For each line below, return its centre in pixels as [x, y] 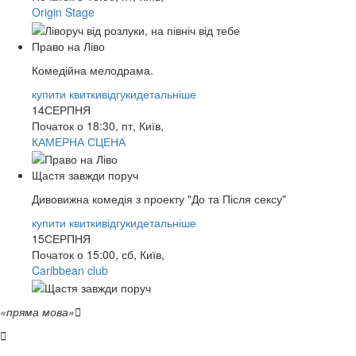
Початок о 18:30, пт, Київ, [98, 125]
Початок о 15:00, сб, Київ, [98, 254]
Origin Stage [63, 12]
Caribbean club [70, 270]
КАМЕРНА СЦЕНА [79, 141]
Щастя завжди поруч [85, 174]
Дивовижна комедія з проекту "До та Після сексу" [159, 198]
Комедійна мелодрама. [93, 70]
